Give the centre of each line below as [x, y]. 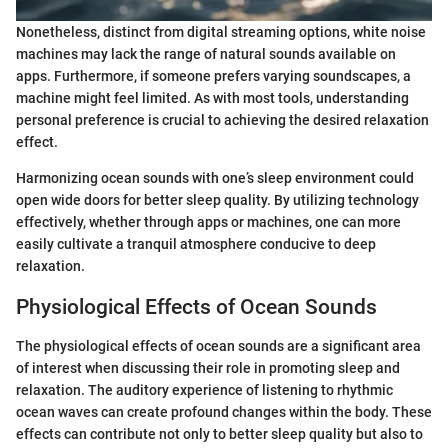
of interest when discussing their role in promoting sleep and [208, 367]
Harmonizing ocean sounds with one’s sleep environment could [215, 178]
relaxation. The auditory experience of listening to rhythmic [204, 389]
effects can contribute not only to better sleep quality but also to [219, 433]
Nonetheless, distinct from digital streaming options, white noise [221, 32]
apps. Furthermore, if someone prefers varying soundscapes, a [213, 76]
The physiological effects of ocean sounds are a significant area [218, 345]
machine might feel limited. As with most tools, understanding [212, 98]
